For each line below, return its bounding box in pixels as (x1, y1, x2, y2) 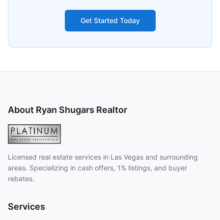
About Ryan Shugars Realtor (8, 105, 127, 115)
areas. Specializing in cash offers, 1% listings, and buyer (8, 164, 187, 172)
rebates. (8, 174, 34, 183)
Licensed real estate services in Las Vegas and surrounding (8, 153, 198, 161)
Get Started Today (80, 16, 140, 25)
